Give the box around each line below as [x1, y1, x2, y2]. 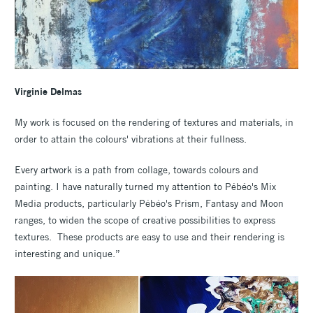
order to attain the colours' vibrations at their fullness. [15, 133, 247, 146]
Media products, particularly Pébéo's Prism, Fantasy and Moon [15, 197, 284, 210]
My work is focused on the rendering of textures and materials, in [15, 116, 293, 129]
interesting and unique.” [15, 247, 120, 261]
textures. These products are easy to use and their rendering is [15, 231, 284, 244]
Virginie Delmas [15, 85, 85, 99]
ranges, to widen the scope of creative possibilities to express [15, 214, 275, 227]
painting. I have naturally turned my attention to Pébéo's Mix [15, 180, 276, 194]
